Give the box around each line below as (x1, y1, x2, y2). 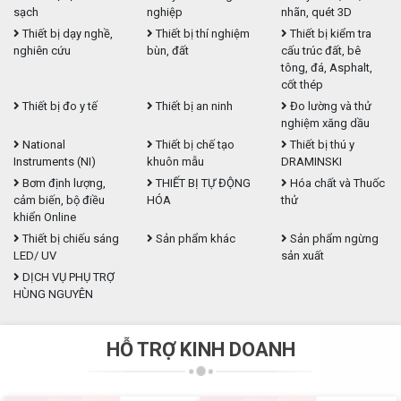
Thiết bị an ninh (153, 99, 234, 114)
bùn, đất (147, 44, 190, 58)
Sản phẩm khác (153, 232, 236, 246)
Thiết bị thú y (286, 138, 354, 152)
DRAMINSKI (280, 155, 342, 169)
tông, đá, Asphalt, (280, 61, 372, 75)
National (20, 138, 65, 152)
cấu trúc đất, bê (280, 44, 361, 58)
